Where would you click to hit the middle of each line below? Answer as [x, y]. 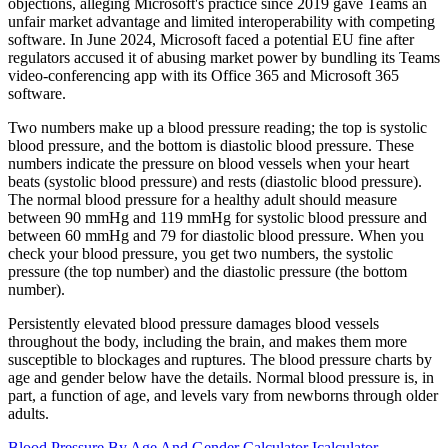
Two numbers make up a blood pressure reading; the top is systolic [217, 128]
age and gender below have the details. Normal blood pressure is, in [221, 378]
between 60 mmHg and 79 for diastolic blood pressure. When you [216, 236]
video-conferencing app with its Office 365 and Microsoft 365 [203, 76]
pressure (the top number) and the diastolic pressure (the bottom [207, 272]
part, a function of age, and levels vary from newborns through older [223, 396]
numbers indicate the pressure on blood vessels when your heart [208, 164]
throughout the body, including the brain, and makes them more [207, 342]
